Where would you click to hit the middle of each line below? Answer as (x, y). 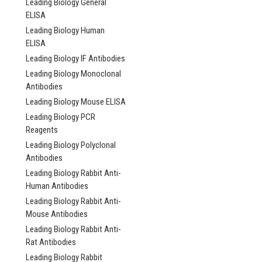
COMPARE (210, 163)
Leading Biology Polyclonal (71, 145)
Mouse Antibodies (57, 214)
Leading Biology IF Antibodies (75, 58)
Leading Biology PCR (61, 117)
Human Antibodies (57, 186)
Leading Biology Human (65, 30)
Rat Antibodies (51, 242)
